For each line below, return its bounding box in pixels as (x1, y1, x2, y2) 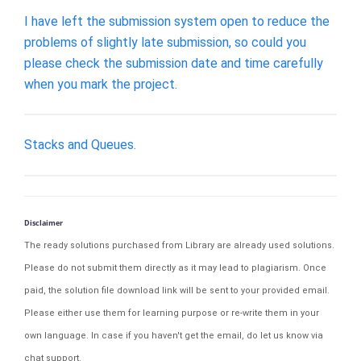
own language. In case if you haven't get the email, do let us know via (24, 330, 323, 341)
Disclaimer (24, 217, 63, 228)
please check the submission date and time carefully (24, 55, 323, 71)
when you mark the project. (24, 76, 177, 92)
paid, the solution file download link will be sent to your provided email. (24, 284, 330, 296)
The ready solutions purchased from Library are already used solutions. (24, 239, 334, 251)
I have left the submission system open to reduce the (24, 13, 330, 29)
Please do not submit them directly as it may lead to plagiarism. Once (24, 262, 326, 273)
